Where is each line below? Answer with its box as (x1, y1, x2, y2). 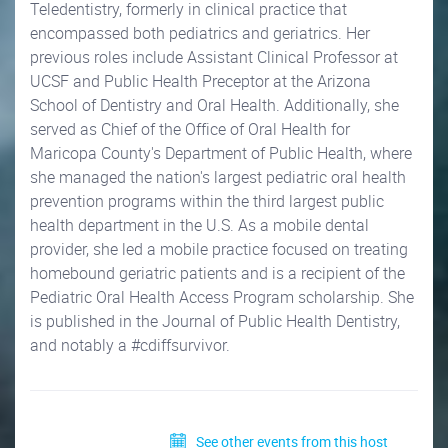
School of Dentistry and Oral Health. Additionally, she (30, 93, 399, 116)
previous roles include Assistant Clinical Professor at (30, 45, 398, 68)
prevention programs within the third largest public (30, 189, 384, 212)
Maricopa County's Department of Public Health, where (30, 141, 412, 164)
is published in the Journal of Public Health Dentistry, (30, 309, 400, 332)
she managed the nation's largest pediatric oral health (30, 165, 406, 188)
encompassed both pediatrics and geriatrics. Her (30, 21, 370, 44)
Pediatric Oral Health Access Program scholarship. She (30, 285, 414, 308)
